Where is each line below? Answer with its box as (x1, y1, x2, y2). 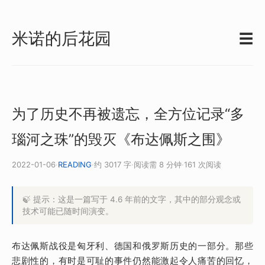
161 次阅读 (184, 159, 221, 169)
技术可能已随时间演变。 (22, 206, 114, 216)
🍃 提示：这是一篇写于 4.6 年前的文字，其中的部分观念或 (22, 194, 241, 204)
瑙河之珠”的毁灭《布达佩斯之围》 (12, 131, 230, 148)
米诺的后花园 (12, 28, 111, 49)
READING (58, 159, 92, 169)
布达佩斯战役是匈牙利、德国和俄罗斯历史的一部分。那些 (12, 240, 253, 251)
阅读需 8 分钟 (134, 159, 182, 169)
